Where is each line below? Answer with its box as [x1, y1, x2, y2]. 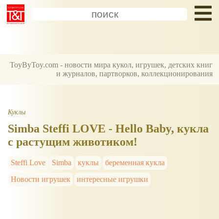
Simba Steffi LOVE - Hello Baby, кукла [8, 122, 209, 135]
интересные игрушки [77, 175, 149, 183]
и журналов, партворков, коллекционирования [56, 69, 213, 78]
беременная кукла [105, 158, 165, 167]
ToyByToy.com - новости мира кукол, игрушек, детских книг [10, 61, 213, 69]
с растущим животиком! [8, 135, 137, 148]
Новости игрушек [11, 175, 71, 183]
